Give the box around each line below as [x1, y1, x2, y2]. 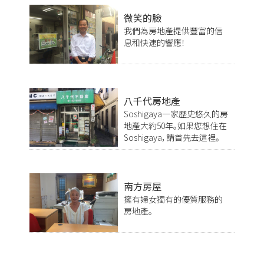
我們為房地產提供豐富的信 [124, 24, 223, 37]
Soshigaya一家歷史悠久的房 [124, 107, 228, 120]
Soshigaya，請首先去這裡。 [124, 131, 220, 143]
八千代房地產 [124, 93, 180, 108]
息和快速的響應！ [124, 36, 186, 48]
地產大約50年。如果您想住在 [124, 119, 227, 131]
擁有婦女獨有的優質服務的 [124, 193, 223, 205]
